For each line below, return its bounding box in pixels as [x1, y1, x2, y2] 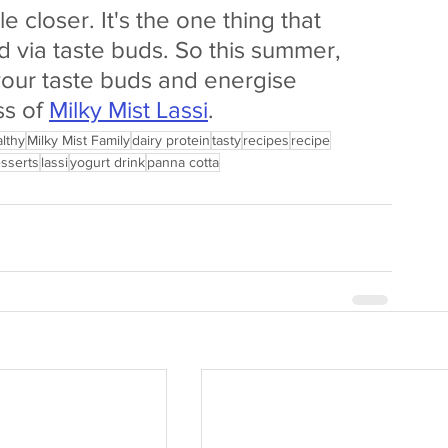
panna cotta [147, 153, 219, 170]
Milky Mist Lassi [49, 95, 208, 123]
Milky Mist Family [27, 131, 130, 148]
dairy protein [132, 131, 210, 148]
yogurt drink [70, 153, 145, 170]
